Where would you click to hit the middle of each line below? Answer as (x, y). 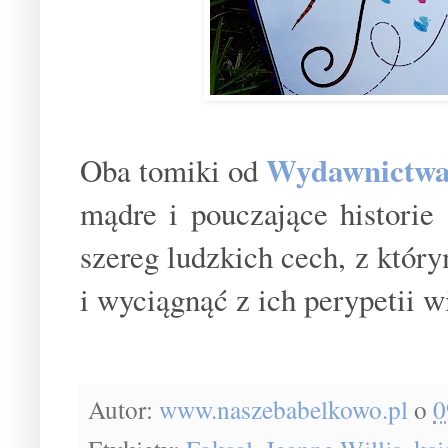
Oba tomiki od (173, 169)
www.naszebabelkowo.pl (283, 408)
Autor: (123, 408)
